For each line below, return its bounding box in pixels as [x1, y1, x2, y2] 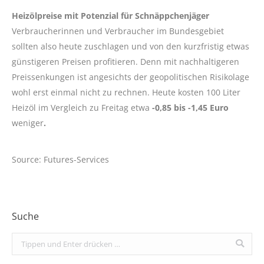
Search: [12, 234, 37, 245]
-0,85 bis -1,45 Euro [152, 101, 229, 113]
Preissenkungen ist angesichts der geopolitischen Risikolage [12, 71, 249, 82]
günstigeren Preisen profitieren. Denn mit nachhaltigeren [12, 55, 239, 67]
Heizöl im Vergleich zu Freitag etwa [12, 101, 152, 113]
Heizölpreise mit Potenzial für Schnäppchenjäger [12, 9, 209, 21]
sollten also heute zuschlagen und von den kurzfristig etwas [12, 40, 249, 52]
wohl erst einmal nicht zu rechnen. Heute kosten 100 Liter [12, 86, 240, 98]
